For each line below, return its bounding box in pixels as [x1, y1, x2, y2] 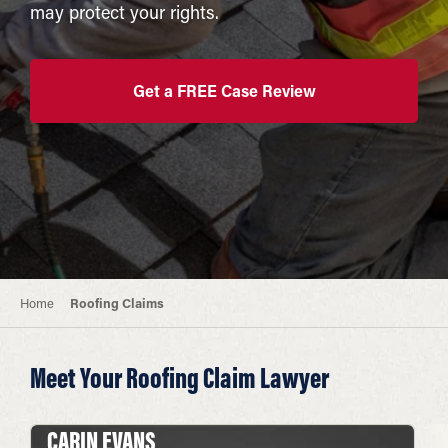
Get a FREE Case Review [132, 79, 316, 101]
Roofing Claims [70, 294, 165, 311]
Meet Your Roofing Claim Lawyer [30, 359, 329, 396]
